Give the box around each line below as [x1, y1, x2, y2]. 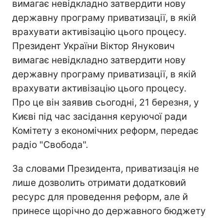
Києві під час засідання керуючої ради [12, 111, 187, 122]
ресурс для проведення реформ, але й [12, 191, 188, 202]
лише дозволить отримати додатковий [12, 177, 186, 188]
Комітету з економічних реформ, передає [12, 125, 199, 136]
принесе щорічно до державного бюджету [12, 205, 206, 217]
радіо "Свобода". [12, 139, 88, 150]
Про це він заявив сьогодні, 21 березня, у [12, 97, 199, 108]
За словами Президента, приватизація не [12, 163, 199, 174]
